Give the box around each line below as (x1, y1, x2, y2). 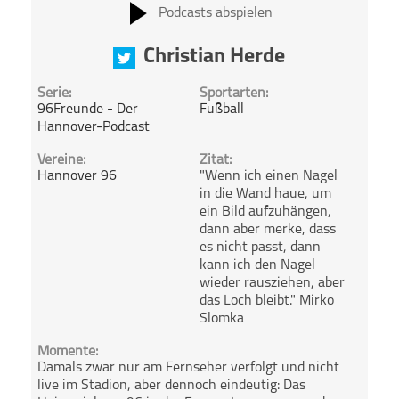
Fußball (199, 102, 244, 117)
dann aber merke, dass (199, 222, 336, 237)
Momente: (37, 345, 99, 360)
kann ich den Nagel (199, 257, 315, 273)
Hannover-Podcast (37, 119, 151, 134)
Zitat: (199, 152, 232, 167)
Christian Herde (143, 46, 286, 69)
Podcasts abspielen (158, 6, 273, 21)
